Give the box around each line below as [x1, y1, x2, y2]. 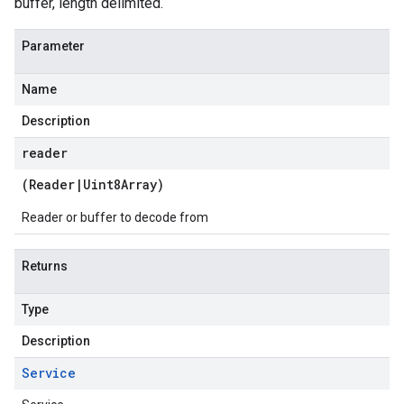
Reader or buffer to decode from [22, 210, 208, 225]
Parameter [22, 39, 85, 53]
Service [22, 364, 76, 381]
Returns [22, 259, 68, 273]
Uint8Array [83, 176, 157, 193]
